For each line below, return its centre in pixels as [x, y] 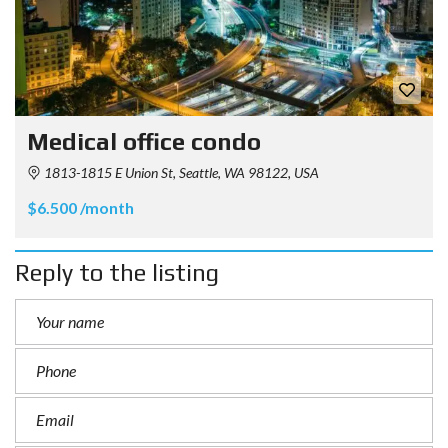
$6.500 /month [80, 208]
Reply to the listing [117, 273]
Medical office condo [144, 142]
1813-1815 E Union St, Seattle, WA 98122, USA [180, 173]
